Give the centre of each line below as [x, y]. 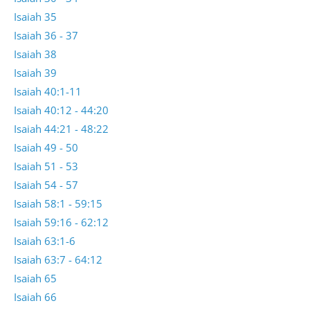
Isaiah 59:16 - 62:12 [61, 222]
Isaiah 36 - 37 [46, 36]
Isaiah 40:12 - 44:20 [61, 110]
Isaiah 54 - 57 [46, 185]
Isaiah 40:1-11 [48, 92]
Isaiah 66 [35, 297]
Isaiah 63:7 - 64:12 [58, 260]
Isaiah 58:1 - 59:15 [58, 204]
